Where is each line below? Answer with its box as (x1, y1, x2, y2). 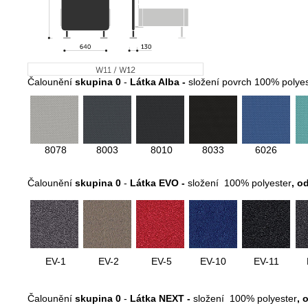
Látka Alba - (130, 76, 188, 88)
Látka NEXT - (130, 293, 193, 305)
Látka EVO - (130, 177, 188, 189)
